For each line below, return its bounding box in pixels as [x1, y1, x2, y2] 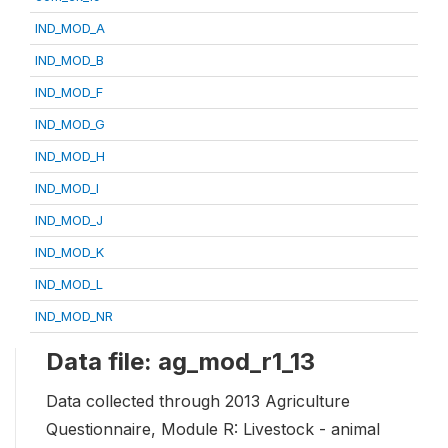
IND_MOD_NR [35, 308, 113, 325]
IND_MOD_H [35, 148, 105, 165]
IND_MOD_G [35, 116, 105, 133]
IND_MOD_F [35, 84, 103, 101]
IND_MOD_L [35, 276, 103, 293]
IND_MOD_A [35, 20, 105, 37]
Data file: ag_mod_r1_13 [46, 347, 315, 377]
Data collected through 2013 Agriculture [46, 391, 350, 412]
